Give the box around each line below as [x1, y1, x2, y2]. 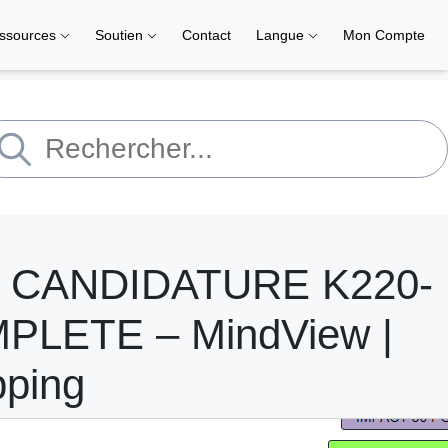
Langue [256, 27, 308, 43]
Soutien [95, 27, 147, 43]
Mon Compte [343, 27, 425, 43]
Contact [182, 27, 231, 43]
